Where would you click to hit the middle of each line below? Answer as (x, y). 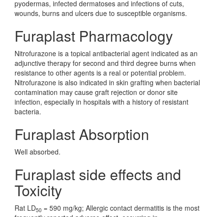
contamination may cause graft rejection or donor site (96, 92)
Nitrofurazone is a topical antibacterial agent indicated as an (106, 53)
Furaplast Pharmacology (94, 36)
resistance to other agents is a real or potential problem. (100, 73)
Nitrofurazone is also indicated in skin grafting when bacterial (107, 82)
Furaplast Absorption (82, 134)
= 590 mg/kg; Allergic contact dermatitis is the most (121, 208)
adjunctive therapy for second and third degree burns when (105, 63)
